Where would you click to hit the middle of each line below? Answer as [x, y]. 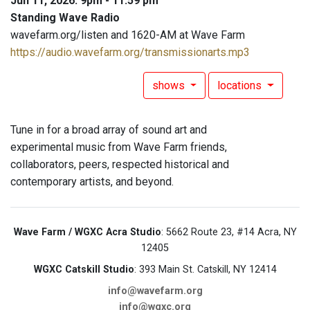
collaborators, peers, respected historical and [120, 165]
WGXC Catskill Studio [84, 270]
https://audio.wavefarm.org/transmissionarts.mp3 [130, 53]
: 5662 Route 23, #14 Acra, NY [229, 232]
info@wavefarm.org [155, 291]
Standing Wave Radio [65, 18]
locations [241, 86]
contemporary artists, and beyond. [92, 182]
